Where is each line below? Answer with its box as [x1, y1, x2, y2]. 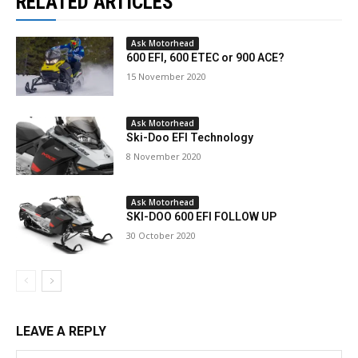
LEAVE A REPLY [16, 324, 106, 340]
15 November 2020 [126, 70, 207, 83]
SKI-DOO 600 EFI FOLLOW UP [126, 210, 277, 224]
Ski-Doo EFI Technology [126, 130, 254, 144]
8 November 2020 [126, 149, 202, 162]
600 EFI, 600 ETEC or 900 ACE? [126, 51, 285, 65]
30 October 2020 [126, 229, 197, 242]
